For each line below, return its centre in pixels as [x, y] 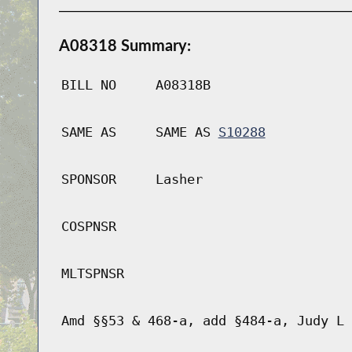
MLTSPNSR [92, 274]
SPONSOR [88, 180]
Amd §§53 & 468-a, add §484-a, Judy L [202, 321]
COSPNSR [88, 227]
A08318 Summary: [125, 45]
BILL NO [88, 85]
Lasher [179, 180]
